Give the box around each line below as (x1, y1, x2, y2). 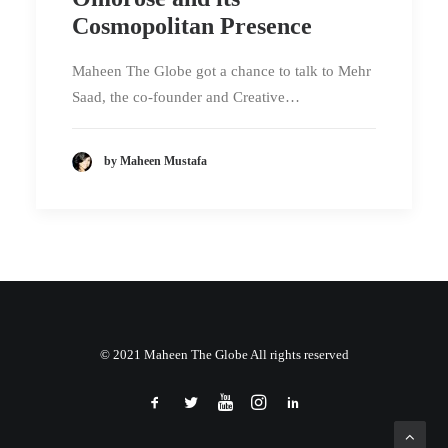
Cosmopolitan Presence (72, 13, 312, 39)
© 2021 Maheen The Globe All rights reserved (99, 347, 349, 362)
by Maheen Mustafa (104, 154, 207, 169)
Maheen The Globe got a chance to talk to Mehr (72, 63, 371, 79)
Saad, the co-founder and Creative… (72, 89, 300, 105)
